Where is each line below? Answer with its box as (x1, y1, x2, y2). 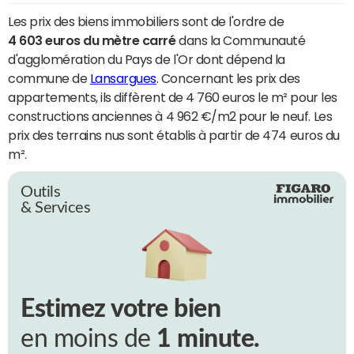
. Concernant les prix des (156, 71, 300, 85)
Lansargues (89, 71, 156, 85)
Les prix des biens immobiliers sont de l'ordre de (8, 14, 284, 28)
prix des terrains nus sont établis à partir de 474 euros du (8, 128, 340, 141)
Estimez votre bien (21, 296, 221, 322)
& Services (21, 199, 91, 216)
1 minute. (156, 326, 260, 352)
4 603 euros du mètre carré (8, 33, 176, 47)
